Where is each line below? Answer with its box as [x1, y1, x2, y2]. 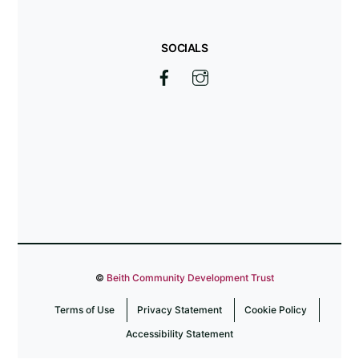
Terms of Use [54, 304, 115, 317]
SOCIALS [161, 40, 208, 54]
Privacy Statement [136, 304, 222, 317]
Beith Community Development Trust [106, 272, 274, 284]
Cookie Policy [244, 304, 307, 317]
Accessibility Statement [125, 328, 233, 341]
